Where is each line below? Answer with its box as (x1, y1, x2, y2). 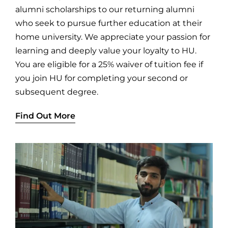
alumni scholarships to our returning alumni (15, 4, 194, 14)
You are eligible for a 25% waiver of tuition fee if (15, 59, 203, 69)
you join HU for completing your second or (15, 73, 188, 83)
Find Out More (15, 110, 75, 121)
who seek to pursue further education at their (15, 18, 202, 28)
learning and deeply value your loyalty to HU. (15, 45, 196, 55)
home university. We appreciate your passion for (15, 32, 210, 42)
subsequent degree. (15, 87, 98, 97)
